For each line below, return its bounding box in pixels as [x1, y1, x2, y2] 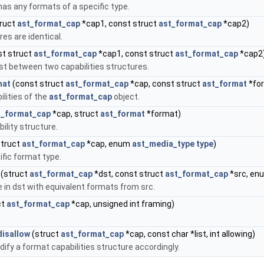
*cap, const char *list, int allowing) [124, 229, 255, 239]
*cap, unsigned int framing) [70, 199, 174, 209]
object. [112, 92, 140, 101]
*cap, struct [51, 109, 100, 118]
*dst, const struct [93, 169, 165, 179]
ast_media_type [132, 139, 194, 148]
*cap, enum [85, 139, 132, 148]
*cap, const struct [128, 79, 202, 88]
